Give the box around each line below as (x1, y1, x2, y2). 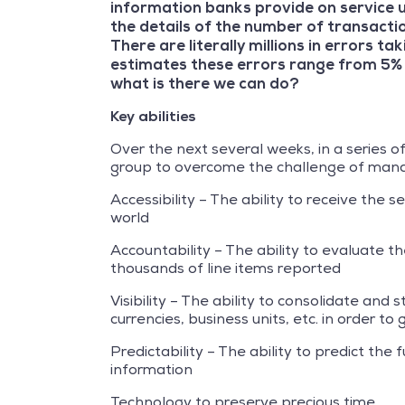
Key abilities (110, 107, 195, 127)
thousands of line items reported (110, 259, 341, 278)
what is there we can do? (110, 73, 299, 94)
